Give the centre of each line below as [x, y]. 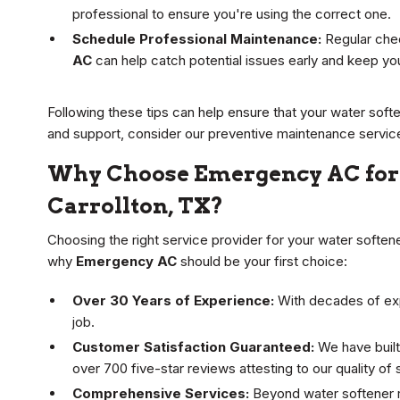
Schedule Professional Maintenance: [197, 39]
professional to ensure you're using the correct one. [232, 14]
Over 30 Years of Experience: [173, 301]
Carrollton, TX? [135, 206]
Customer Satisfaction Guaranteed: [193, 347]
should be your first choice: [262, 262]
